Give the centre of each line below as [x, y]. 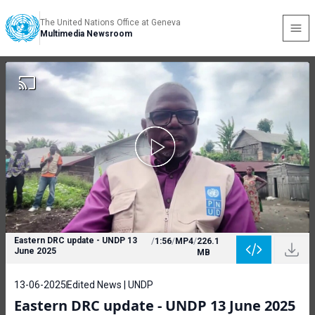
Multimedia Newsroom [86, 34]
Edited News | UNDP [110, 285]
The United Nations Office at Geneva [110, 22]
